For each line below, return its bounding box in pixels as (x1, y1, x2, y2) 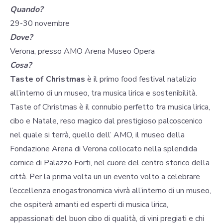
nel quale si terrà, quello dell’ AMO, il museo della (10, 129, 185, 141)
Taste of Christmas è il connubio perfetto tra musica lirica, (10, 102, 210, 113)
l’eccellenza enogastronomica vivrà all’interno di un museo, (10, 185, 211, 197)
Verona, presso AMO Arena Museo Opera (10, 46, 155, 57)
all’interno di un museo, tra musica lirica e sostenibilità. (10, 88, 197, 99)
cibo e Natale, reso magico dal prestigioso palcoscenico (10, 115, 203, 127)
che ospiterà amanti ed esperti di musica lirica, (10, 199, 168, 211)
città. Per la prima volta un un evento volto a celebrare (10, 171, 200, 183)
